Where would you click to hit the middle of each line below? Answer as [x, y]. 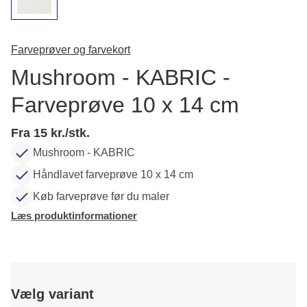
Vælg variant [52, 294]
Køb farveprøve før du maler [101, 196]
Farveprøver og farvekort [71, 50]
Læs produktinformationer [74, 216]
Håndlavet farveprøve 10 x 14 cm [113, 174]
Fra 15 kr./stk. [50, 133]
